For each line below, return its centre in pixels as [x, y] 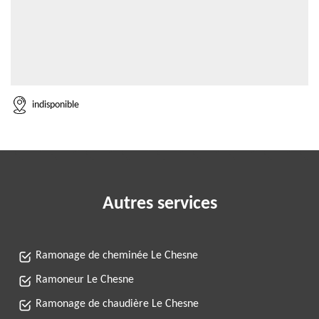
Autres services [159, 204]
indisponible [56, 105]
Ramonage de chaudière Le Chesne [117, 304]
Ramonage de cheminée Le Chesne [117, 256]
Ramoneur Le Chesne [85, 280]
